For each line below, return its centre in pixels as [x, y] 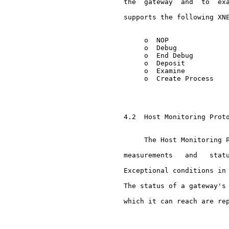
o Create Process [158, 78]
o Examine [144, 71]
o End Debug [148, 55]
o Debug [140, 48]
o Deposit [144, 63]
